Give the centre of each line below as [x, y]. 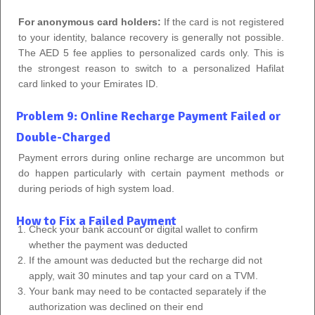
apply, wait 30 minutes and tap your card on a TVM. [144, 275]
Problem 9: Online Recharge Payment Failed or [148, 116]
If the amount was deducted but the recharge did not [146, 260]
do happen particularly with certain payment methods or [151, 173]
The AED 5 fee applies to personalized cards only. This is [151, 52]
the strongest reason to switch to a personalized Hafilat [151, 68]
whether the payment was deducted [109, 244]
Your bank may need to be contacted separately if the [148, 291]
